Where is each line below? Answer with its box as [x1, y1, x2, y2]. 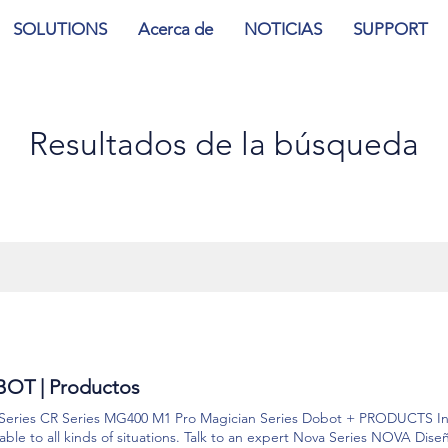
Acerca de [137, 19, 213, 39]
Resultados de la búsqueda [29, 125, 419, 163]
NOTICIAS [243, 19, 322, 39]
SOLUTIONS [12, 19, 107, 39]
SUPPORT [352, 19, 428, 39]
